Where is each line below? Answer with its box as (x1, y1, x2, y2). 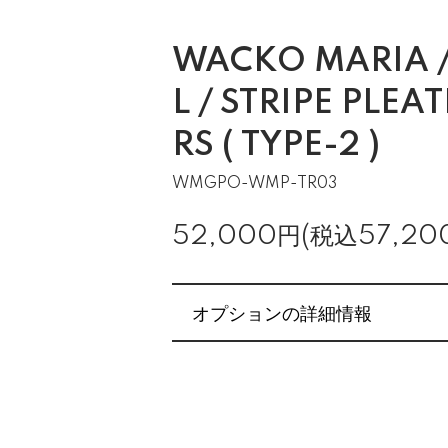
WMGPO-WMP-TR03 (172, 176, 337, 192)
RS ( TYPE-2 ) (172, 129, 380, 163)
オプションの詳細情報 (192, 299, 372, 325)
